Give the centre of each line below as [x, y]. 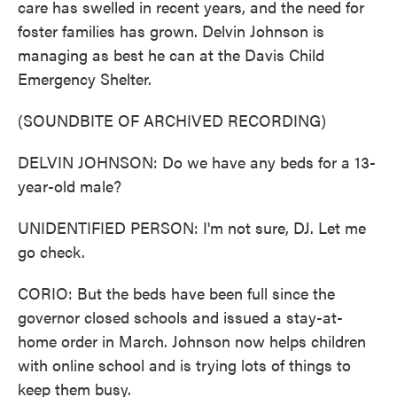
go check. [51, 251]
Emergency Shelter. [85, 78]
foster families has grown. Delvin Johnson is [171, 31]
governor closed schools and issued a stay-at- [180, 317]
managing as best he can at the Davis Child [171, 54]
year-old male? [70, 186]
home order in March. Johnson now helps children [192, 341]
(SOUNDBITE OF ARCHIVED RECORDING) [172, 120]
